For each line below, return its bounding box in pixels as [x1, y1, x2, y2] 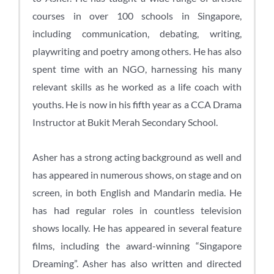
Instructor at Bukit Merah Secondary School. [32, 116, 220, 128]
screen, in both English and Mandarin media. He [32, 186, 242, 198]
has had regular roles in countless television [32, 204, 242, 216]
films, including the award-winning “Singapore [32, 239, 242, 251]
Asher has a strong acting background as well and [32, 150, 242, 163]
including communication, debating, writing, [32, 27, 242, 39]
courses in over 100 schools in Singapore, [32, 9, 242, 21]
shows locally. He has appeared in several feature [32, 221, 242, 234]
